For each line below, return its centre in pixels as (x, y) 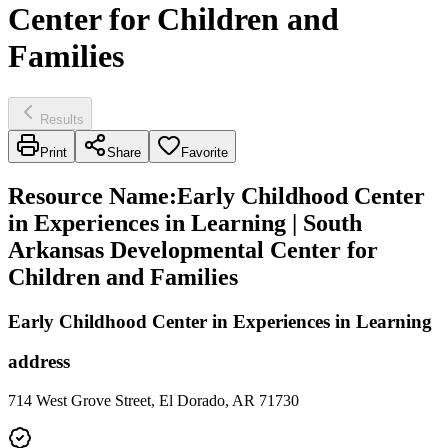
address (39, 362)
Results (62, 119)
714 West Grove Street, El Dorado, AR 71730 (153, 401)
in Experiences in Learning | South (185, 222)
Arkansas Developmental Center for (193, 249)
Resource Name (88, 195)
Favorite (204, 152)
